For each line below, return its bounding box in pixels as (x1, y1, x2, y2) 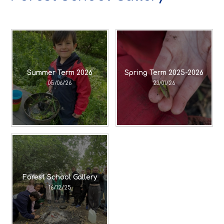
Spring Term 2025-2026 (124, 69, 203, 77)
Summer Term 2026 (27, 69, 93, 77)
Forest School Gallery (22, 173, 97, 181)
